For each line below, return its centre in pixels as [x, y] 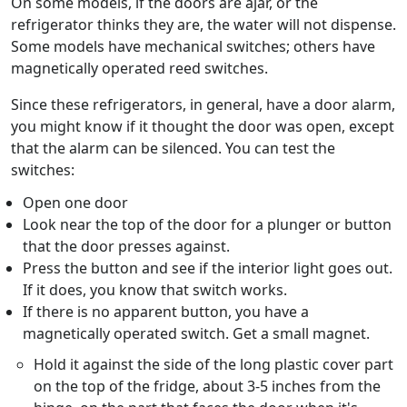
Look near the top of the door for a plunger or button [207, 225]
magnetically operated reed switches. [139, 69]
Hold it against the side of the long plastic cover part [214, 365]
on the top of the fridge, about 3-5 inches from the [208, 387]
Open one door [75, 203]
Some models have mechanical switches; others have [193, 47]
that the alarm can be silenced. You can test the [173, 149]
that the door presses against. [126, 247]
